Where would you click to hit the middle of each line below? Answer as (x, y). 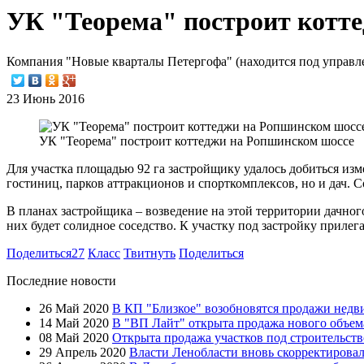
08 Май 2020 (74, 337)
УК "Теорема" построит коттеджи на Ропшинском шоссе (197, 141)
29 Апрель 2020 (82, 352)
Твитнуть (149, 253)
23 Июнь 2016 (45, 98)
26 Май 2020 (74, 308)
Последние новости (61, 280)
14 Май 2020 (74, 323)
